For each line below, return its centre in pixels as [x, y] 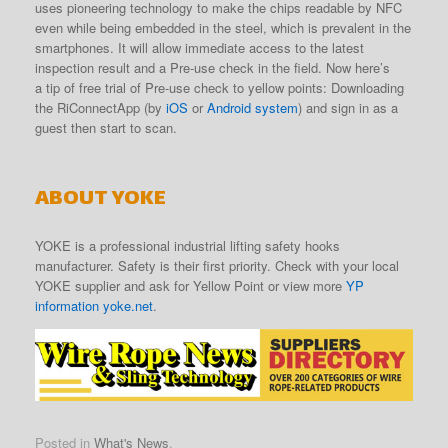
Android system [252, 107]
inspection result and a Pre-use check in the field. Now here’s [212, 67]
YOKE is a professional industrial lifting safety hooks [187, 245]
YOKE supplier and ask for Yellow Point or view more [190, 285]
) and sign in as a [348, 107]
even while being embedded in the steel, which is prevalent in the [223, 27]
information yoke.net [94, 305]
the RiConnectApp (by [98, 107]
